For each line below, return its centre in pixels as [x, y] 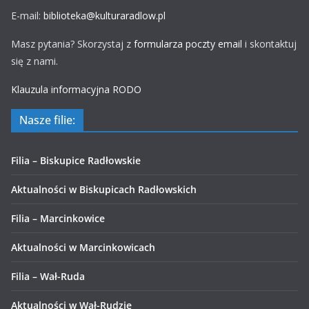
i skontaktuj [269, 44]
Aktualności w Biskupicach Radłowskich [104, 189]
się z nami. [34, 61]
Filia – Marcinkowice [58, 218]
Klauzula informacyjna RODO [76, 89]
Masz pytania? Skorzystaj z [72, 44]
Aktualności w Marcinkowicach [83, 247]
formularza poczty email [188, 44]
